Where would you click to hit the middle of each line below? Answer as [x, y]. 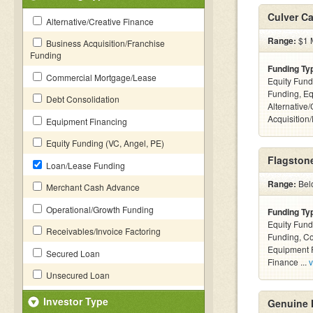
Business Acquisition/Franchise [104, 43]
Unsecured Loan [77, 275]
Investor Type [76, 301]
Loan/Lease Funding [85, 165]
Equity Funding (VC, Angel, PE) [104, 143]
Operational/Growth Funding [99, 209]
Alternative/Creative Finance [99, 21]
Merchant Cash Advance [92, 187]
